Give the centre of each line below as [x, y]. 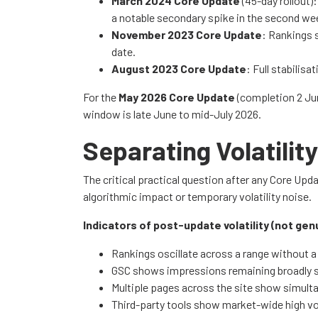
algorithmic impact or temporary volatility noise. [197, 196]
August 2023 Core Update [179, 68]
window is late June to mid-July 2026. [172, 114]
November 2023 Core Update [187, 34]
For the [101, 97]
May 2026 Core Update [177, 97]
